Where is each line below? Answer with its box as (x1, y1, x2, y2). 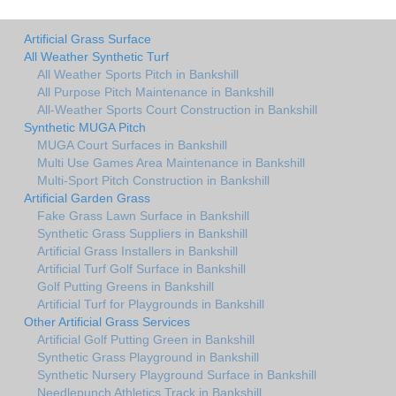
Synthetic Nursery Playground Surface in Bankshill (37, 367, 316, 382)
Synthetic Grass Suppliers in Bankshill (37, 225, 247, 240)
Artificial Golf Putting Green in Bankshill (37, 331, 255, 346)
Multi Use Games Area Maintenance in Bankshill (37, 155, 305, 170)
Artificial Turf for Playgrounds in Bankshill (37, 296, 264, 311)
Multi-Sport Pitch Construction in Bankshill (37, 172, 270, 187)
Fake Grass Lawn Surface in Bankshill (37, 208, 249, 223)
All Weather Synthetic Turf (24, 49, 169, 64)
